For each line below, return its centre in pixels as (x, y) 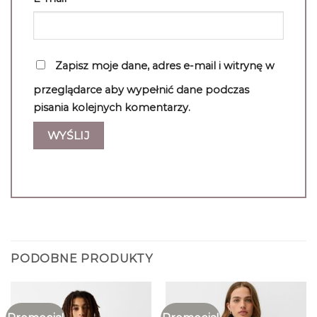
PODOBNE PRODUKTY (82, 258)
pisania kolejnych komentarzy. (112, 108)
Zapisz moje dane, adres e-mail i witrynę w (165, 66)
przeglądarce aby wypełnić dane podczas (141, 90)
